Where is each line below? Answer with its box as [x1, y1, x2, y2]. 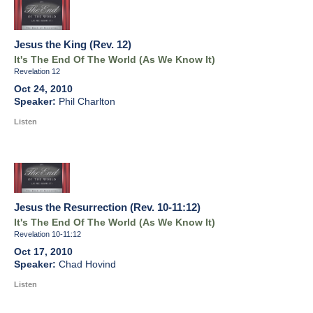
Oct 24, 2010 [14, 84, 73, 95]
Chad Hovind [59, 259, 116, 270]
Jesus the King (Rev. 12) [14, 38, 131, 51]
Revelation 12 [14, 67, 60, 76]
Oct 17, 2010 [14, 247, 73, 258]
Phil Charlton [59, 96, 115, 108]
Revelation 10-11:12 [14, 230, 81, 239]
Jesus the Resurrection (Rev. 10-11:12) [14, 201, 201, 214]
